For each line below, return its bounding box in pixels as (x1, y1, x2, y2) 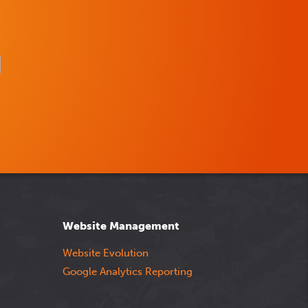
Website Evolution (63, 247, 148, 259)
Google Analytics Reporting (63, 265, 192, 278)
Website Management (63, 219, 179, 232)
